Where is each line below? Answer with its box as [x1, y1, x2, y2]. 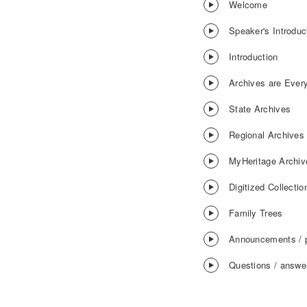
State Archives [228, 101, 291, 115]
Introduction [228, 49, 278, 63]
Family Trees [228, 206, 283, 219]
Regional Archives [228, 127, 305, 141]
